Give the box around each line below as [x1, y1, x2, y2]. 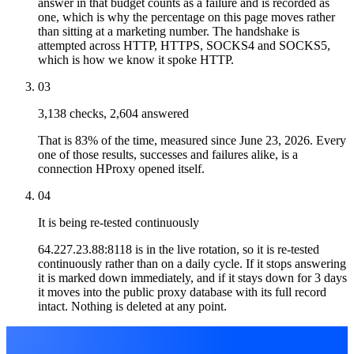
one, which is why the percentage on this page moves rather [38, 9, 335, 24]
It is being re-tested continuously [38, 215, 199, 229]
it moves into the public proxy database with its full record [38, 284, 326, 299]
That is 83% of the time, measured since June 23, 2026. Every [38, 133, 346, 147]
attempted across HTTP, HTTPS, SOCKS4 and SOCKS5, [38, 38, 330, 52]
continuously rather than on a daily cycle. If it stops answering [38, 256, 346, 270]
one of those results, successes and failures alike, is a [38, 147, 298, 161]
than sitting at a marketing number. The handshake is [38, 24, 299, 38]
